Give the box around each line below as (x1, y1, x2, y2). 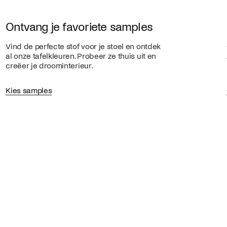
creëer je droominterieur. (6, 62, 96, 70)
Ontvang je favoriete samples (6, 20, 153, 33)
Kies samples (6, 86, 52, 95)
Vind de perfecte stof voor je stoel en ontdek (6, 43, 161, 51)
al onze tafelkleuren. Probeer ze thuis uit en (6, 52, 156, 61)
